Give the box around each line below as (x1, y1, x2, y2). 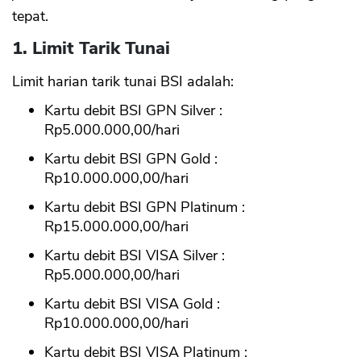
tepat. (12, 6, 48, 26)
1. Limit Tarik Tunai (12, 35, 170, 60)
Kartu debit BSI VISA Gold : (44, 293, 220, 313)
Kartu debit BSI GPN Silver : (44, 100, 222, 120)
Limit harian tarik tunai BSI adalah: (12, 71, 234, 91)
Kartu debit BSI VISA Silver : (44, 245, 225, 265)
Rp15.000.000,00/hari (44, 216, 189, 236)
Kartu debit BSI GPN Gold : (44, 148, 218, 168)
